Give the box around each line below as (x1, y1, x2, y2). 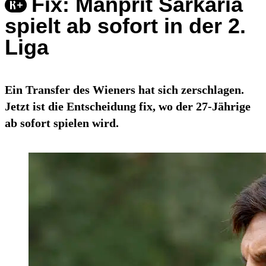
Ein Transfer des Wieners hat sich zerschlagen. (5, 83, 244, 97)
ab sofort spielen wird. (5, 116, 119, 130)
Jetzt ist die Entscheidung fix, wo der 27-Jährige (5, 100, 251, 113)
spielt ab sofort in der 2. (5, 14, 246, 39)
